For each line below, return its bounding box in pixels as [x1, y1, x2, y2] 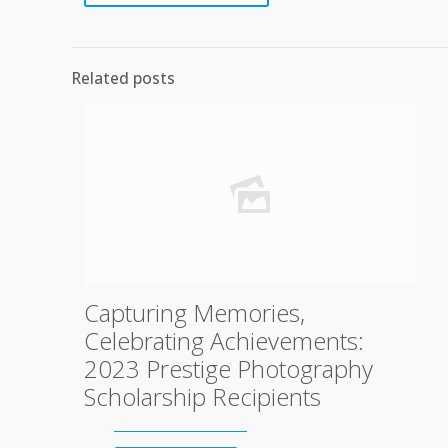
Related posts [72, 67, 175, 89]
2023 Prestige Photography [84, 352, 373, 385]
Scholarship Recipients [84, 380, 321, 413]
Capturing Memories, [84, 296, 305, 329]
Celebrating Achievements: [84, 324, 364, 357]
